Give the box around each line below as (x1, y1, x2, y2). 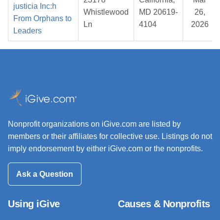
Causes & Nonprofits (118, 198, 210, 209)
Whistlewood (83, 8, 129, 17)
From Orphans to (13, 14, 72, 23)
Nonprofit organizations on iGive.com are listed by (8, 120, 181, 129)
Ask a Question (16, 169, 73, 178)
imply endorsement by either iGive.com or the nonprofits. (8, 144, 203, 153)
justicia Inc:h (13, 2, 56, 11)
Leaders (13, 27, 42, 35)
